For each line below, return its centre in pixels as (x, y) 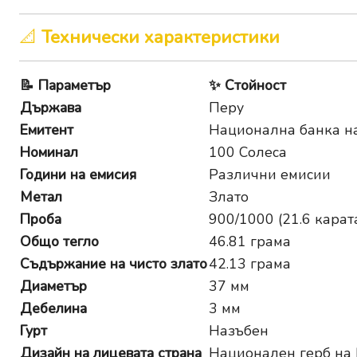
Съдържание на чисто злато (114, 264)
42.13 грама (250, 264)
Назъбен (239, 331)
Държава (51, 108)
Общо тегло (59, 242)
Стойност (255, 86)
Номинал (49, 153)
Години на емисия (78, 175)
